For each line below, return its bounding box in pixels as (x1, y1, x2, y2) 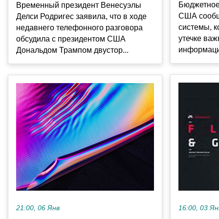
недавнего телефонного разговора (16, 23, 143, 32)
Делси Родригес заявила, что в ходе (16, 12, 147, 21)
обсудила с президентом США (16, 34, 126, 43)
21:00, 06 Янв (16, 204, 60, 212)
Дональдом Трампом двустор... (16, 45, 129, 54)
